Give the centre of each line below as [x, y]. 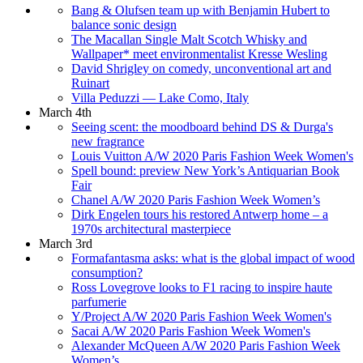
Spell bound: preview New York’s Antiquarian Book [205, 170]
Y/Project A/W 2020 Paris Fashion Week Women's [201, 316]
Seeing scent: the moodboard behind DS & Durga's [202, 126]
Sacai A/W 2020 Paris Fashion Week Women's [191, 331]
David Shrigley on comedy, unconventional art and [201, 68]
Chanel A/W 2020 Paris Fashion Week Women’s [196, 199]
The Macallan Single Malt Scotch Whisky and [189, 39]
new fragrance [108, 141]
